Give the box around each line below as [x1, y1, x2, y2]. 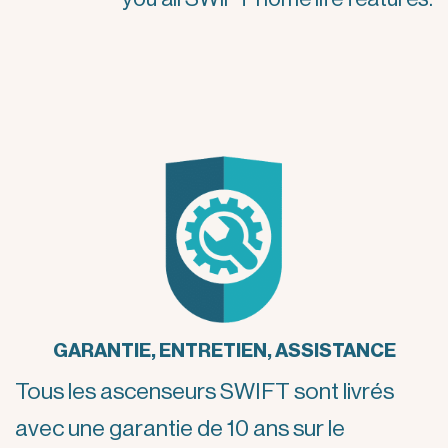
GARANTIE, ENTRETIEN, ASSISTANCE [52, 341, 396, 361]
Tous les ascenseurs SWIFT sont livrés [15, 379, 394, 403]
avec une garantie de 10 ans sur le [15, 416, 345, 440]
